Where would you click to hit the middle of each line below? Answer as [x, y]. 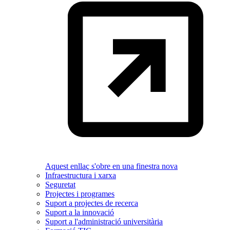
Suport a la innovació [80, 213]
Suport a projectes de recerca [92, 203]
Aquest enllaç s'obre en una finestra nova [111, 166]
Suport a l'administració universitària [104, 222]
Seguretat [60, 185]
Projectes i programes [80, 194]
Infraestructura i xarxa [81, 176]
